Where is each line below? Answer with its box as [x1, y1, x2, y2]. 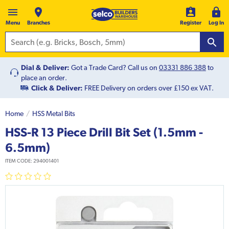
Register [180, 19, 201, 26]
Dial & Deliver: [21, 63, 70, 72]
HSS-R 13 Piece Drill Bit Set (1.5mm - [5, 125, 203, 140]
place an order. [21, 74, 67, 82]
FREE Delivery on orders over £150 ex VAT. [83, 84, 214, 93]
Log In [209, 19, 224, 26]
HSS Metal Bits [32, 109, 75, 118]
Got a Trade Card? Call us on [71, 63, 159, 72]
